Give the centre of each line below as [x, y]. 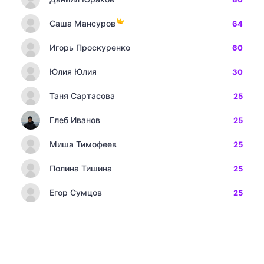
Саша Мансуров [82, 23]
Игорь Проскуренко [90, 47]
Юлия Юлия [73, 72]
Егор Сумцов [76, 192]
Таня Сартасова [82, 96]
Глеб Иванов [75, 120]
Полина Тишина [81, 168]
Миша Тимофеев [83, 144]
